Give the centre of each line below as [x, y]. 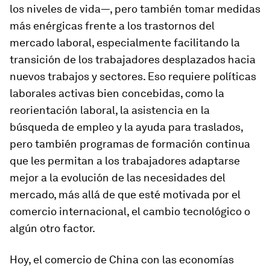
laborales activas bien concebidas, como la [117, 93]
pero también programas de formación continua [130, 144]
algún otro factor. [52, 228]
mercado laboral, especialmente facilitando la [125, 43]
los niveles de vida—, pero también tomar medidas [135, 9]
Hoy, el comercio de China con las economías [122, 260]
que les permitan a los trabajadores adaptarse [125, 161]
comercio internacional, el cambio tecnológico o [130, 212]
